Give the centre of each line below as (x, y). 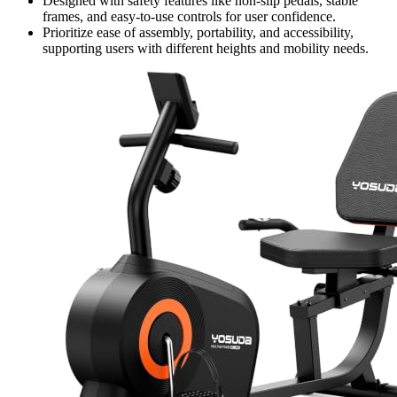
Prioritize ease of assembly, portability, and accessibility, (198, 33)
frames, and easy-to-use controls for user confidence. (189, 17)
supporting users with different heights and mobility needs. (206, 49)
